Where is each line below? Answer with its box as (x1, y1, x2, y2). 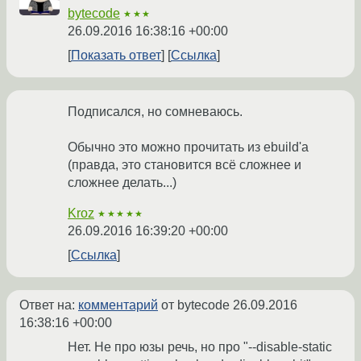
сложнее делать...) (68, 176, 176, 190)
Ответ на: (19, 298, 78, 313)
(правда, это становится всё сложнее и (68, 158, 301, 172)
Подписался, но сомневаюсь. (68, 105, 243, 119)
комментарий (78, 298, 158, 313)
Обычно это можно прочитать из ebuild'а (68, 140, 309, 155)
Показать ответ (71, 48, 161, 63)
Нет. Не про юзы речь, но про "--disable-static (68, 340, 332, 355)
